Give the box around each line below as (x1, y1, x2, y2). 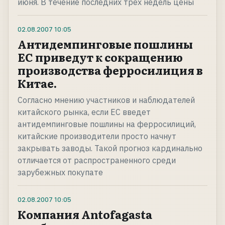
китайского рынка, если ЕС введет (18, 107, 151, 118)
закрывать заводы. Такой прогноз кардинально (18, 143, 202, 154)
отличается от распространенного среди (18, 155, 176, 166)
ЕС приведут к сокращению (18, 49, 183, 66)
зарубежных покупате (18, 167, 103, 178)
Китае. (18, 75, 57, 92)
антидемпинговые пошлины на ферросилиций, (18, 119, 196, 130)
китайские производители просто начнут (18, 131, 176, 142)
